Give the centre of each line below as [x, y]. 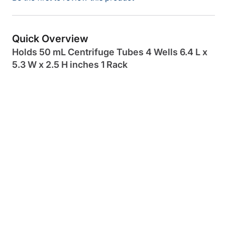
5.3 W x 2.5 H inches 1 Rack [70, 65]
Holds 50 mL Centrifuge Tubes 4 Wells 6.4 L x [110, 52]
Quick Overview [50, 39]
